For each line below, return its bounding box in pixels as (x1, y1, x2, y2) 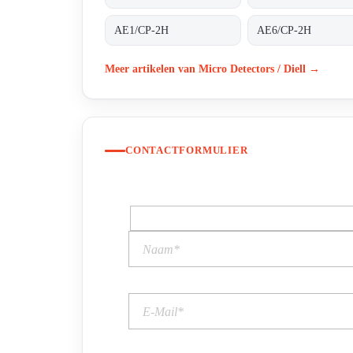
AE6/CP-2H (257, 24, 312, 36)
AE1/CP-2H (114, 24, 169, 36)
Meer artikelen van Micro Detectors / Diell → (105, 61, 320, 75)
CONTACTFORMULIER (125, 144, 248, 157)
